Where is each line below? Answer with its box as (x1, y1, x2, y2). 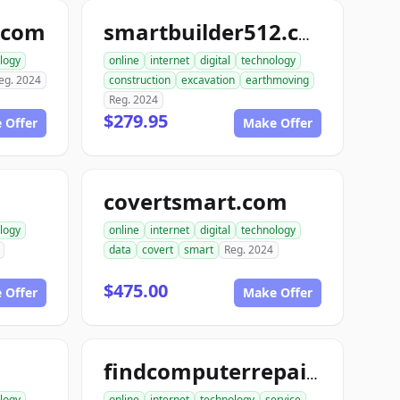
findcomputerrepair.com (306, 364, 318, 384)
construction (109, 72, 171, 87)
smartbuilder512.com (298, 25, 310, 45)
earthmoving (246, 72, 309, 87)
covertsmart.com (104, 187, 287, 216)
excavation (181, 72, 235, 87)
